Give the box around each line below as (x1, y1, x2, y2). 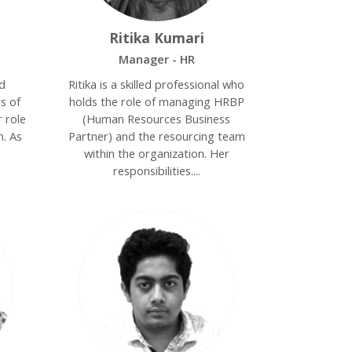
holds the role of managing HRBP (68, 93, 244, 109)
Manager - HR (118, 51, 195, 67)
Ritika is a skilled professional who (68, 76, 245, 92)
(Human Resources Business (82, 111, 231, 126)
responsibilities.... (112, 163, 200, 178)
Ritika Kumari (108, 28, 204, 47)
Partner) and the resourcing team (68, 128, 245, 144)
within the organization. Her (83, 145, 229, 161)
